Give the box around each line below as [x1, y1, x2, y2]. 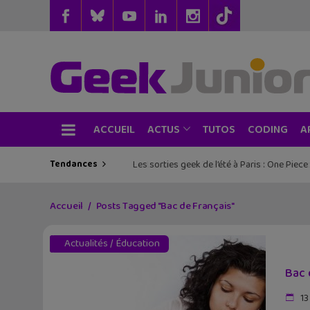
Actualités [64, 235, 108, 252]
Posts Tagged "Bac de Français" [95, 197, 235, 215]
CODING [248, 120, 288, 138]
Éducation [116, 235, 160, 252]
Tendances [50, 157, 98, 172]
